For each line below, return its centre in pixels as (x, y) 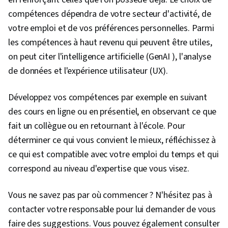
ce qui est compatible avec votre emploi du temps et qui (113, 155)
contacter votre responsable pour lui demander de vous (112, 210)
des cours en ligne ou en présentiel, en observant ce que (112, 112)
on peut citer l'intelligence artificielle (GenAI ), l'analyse (110, 57)
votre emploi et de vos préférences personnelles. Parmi (111, 28)
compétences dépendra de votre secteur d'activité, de (110, 14)
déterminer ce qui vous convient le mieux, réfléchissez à (112, 140)
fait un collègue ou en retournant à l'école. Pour (97, 126)
